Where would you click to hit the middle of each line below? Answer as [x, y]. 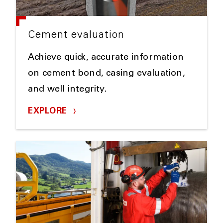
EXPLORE [49, 111]
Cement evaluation [76, 35]
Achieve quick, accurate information [106, 57]
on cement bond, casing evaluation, [107, 73]
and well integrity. [67, 89]
